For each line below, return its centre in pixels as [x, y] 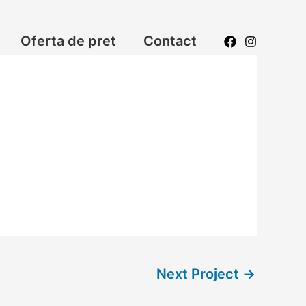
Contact [170, 41]
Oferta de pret [68, 41]
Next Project [199, 274]
